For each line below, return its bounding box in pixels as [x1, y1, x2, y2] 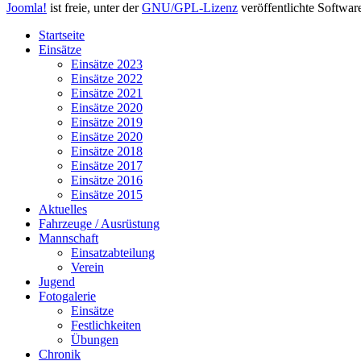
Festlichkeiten [71, 318, 141, 333]
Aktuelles [39, 202, 87, 217]
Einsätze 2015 [71, 188, 143, 202]
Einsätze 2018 [71, 144, 143, 159]
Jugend [39, 275, 75, 289]
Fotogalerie [39, 289, 96, 304]
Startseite [39, 28, 85, 43]
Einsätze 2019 [71, 115, 143, 130]
